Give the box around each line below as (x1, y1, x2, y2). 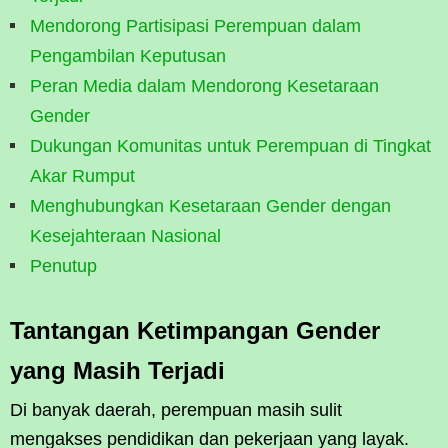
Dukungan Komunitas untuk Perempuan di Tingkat (30, 135, 431, 156)
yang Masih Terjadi (10, 356, 225, 384)
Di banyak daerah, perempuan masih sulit (10, 399, 342, 420)
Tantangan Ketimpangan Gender (10, 316, 380, 344)
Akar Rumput (30, 165, 135, 186)
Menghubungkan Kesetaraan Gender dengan (30, 195, 391, 216)
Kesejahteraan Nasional (30, 225, 221, 246)
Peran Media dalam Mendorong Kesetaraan (30, 75, 379, 96)
